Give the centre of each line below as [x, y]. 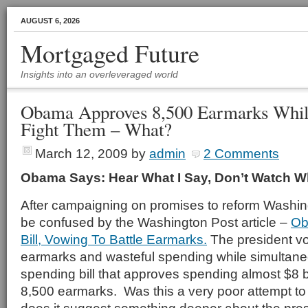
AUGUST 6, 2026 [50, 21]
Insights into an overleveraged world [99, 74]
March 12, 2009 [81, 153]
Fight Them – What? [96, 129]
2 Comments [241, 153]
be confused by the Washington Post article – [156, 222]
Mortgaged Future [110, 53]
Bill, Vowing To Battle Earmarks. [114, 239]
